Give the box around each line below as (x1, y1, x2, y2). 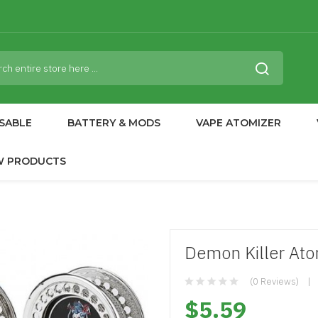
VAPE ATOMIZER (196, 116, 281, 129)
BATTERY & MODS (67, 116, 160, 129)
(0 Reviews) (250, 275, 299, 287)
